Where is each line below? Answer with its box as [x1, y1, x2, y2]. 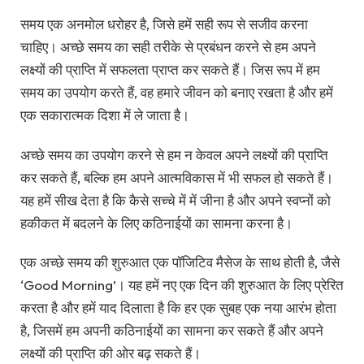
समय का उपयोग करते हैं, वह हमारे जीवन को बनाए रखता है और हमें [20, 84, 333, 102]
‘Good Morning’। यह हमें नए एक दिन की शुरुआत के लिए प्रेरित [20, 276, 344, 294]
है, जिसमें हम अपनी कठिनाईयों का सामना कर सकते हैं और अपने [20, 322, 323, 340]
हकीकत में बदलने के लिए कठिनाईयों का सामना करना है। [20, 214, 292, 232]
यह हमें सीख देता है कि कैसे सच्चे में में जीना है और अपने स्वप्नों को [20, 191, 331, 209]
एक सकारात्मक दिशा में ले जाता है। [20, 106, 189, 124]
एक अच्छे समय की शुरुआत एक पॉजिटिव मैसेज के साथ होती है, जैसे [20, 253, 340, 271]
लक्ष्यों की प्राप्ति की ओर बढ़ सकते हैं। [20, 344, 201, 362]
